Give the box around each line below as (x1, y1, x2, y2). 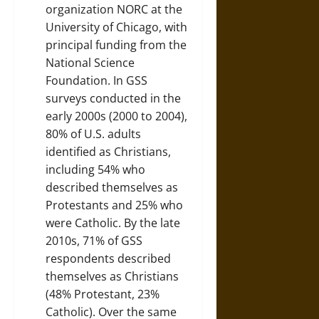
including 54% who (46, 161, 145, 177)
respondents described (46, 250, 171, 266)
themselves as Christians (46, 268, 179, 284)
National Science (46, 54, 135, 70)
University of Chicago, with (46, 19, 187, 35)
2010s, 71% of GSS (46, 232, 142, 249)
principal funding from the (46, 36, 187, 53)
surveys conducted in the (46, 90, 181, 106)
